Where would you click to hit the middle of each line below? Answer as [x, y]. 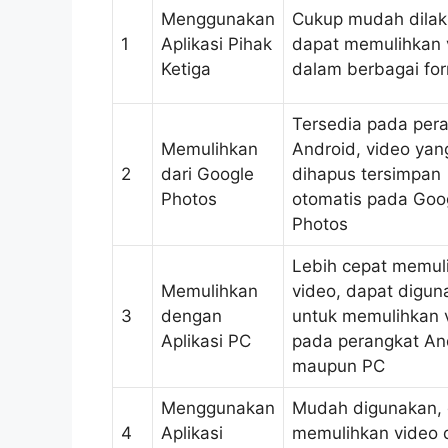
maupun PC [338, 365]
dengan [191, 315]
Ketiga [186, 68]
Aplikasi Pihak [216, 43]
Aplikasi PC [206, 340]
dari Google [207, 173]
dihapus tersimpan [366, 173]
